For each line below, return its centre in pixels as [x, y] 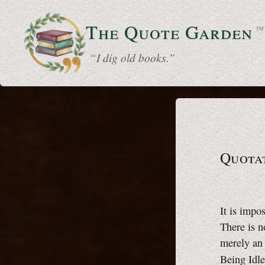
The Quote [135, 32]
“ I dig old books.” [130, 57]
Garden [219, 32]
